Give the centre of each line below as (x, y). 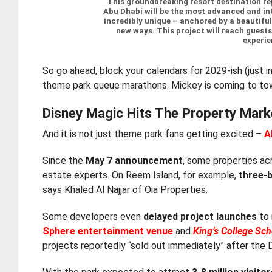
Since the (64, 161)
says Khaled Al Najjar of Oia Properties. (125, 190)
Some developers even (93, 216)
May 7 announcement (134, 161)
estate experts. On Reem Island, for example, (141, 175)
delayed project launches (200, 216)
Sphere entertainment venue (108, 231)
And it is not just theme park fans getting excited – (154, 134)
